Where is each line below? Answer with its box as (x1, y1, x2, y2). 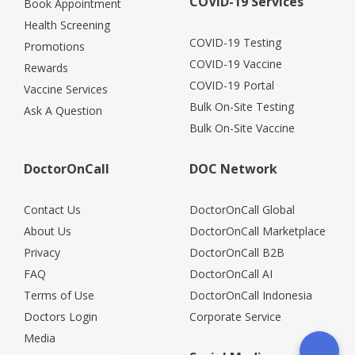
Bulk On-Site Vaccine (189, 120, 295, 136)
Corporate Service (189, 308, 281, 324)
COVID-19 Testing (189, 34, 281, 50)
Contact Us (24, 201, 81, 217)
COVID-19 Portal (189, 77, 274, 93)
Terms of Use (24, 287, 94, 303)
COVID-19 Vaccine (189, 55, 282, 71)
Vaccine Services (24, 81, 108, 97)
